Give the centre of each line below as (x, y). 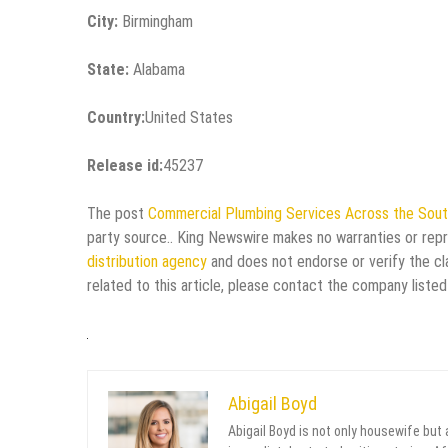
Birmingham (155, 22)
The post (117, 214)
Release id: (125, 166)
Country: (116, 118)
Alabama (157, 70)
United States (189, 118)
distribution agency (147, 262)
